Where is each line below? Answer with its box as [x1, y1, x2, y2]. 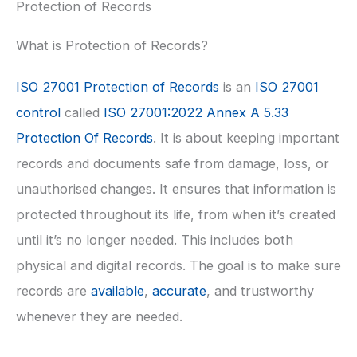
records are [16, 282, 91, 299]
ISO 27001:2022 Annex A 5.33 [104, 104, 288, 120]
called [61, 104, 104, 120]
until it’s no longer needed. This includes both [16, 231, 293, 248]
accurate [152, 282, 206, 299]
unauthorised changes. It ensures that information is [16, 180, 336, 197]
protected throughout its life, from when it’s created [16, 206, 335, 222]
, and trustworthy [206, 282, 314, 299]
